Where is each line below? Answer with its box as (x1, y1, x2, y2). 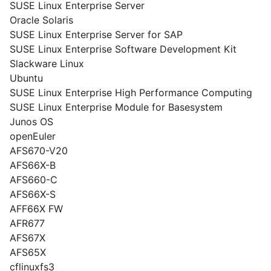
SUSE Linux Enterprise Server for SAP (10, 28, 183, 41)
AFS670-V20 (10, 145, 68, 157)
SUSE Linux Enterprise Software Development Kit (10, 43, 237, 55)
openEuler (10, 130, 56, 142)
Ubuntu (10, 72, 43, 84)
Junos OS (10, 116, 53, 128)
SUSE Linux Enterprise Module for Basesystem (10, 101, 223, 113)
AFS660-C (10, 174, 57, 186)
